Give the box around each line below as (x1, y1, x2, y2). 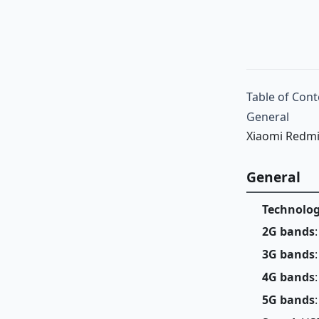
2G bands (261, 224, 315, 240)
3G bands (261, 246, 315, 263)
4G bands (261, 268, 315, 285)
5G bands (261, 291, 315, 308)
